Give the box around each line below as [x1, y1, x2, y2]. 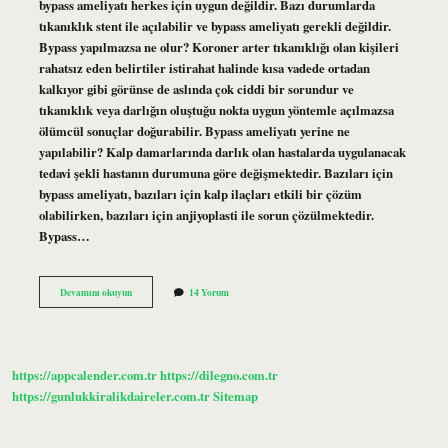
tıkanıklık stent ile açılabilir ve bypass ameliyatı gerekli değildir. [38, 16, 391, 35]
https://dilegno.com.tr [160, 366, 278, 385]
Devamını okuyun [59, 284, 132, 299]
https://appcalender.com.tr [12, 366, 157, 385]
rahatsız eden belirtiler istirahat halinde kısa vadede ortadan [38, 58, 370, 77]
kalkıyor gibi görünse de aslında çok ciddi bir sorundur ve [38, 79, 354, 98]
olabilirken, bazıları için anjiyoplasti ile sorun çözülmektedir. [38, 205, 374, 224]
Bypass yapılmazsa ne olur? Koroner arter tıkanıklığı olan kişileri [38, 37, 399, 56]
